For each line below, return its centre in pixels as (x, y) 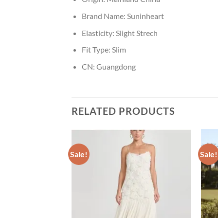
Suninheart (145, 16)
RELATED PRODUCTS (123, 111)
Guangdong (116, 66)
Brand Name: (104, 16)
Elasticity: (99, 33)
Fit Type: (97, 50)
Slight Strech (136, 33)
